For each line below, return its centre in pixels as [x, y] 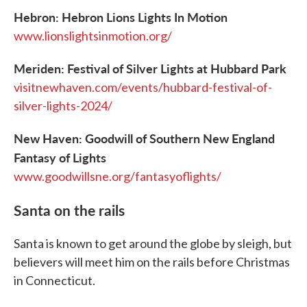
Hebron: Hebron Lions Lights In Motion [121, 17]
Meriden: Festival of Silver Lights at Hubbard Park [150, 69]
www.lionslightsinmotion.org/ [93, 36]
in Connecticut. [54, 281]
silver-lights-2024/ [63, 106]
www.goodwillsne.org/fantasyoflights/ [118, 176]
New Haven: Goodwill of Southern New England [144, 138]
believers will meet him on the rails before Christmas [152, 262]
